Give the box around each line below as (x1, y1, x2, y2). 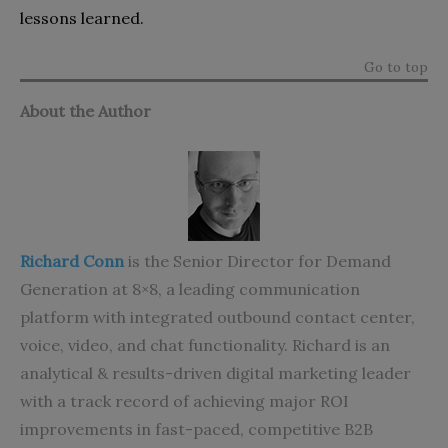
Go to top (364, 57, 428, 76)
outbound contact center (217, 306, 411, 327)
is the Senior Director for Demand (124, 250, 391, 271)
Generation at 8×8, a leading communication (20, 278, 360, 299)
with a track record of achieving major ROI (20, 390, 349, 411)
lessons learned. (20, 7, 144, 28)
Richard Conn (20, 250, 124, 271)
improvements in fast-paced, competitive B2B (20, 418, 373, 439)
